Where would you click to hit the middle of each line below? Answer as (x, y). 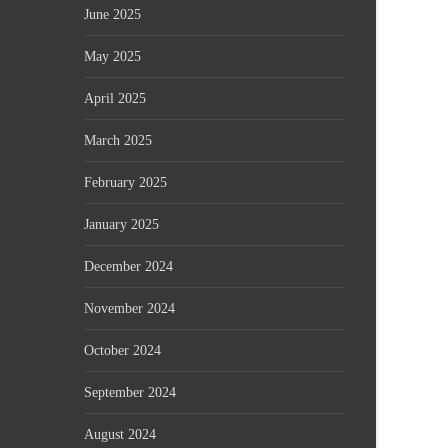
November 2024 (129, 308)
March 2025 (118, 140)
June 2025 (112, 14)
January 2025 (121, 224)
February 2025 (125, 182)
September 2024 (130, 392)
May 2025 (112, 56)
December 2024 (128, 266)
